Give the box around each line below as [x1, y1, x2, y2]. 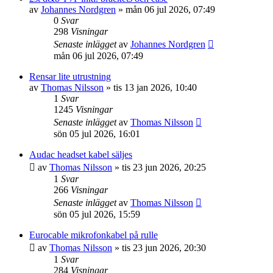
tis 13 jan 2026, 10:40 [113, 82, 197, 93]
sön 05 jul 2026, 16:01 [54, 129, 140, 139]
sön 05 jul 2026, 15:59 [54, 209, 140, 219]
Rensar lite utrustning [29, 71, 111, 82]
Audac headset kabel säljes [29, 149, 132, 160]
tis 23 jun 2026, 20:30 [122, 243, 206, 253]
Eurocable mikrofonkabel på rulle [29, 230, 158, 240]
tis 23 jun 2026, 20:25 [122, 162, 206, 172]
